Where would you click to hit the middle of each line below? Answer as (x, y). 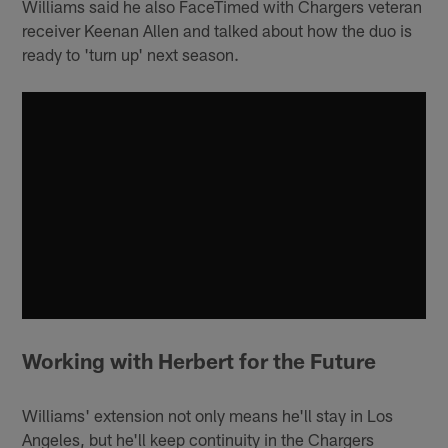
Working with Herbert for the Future (199, 361)
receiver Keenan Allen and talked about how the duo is (217, 29)
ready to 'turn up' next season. (131, 53)
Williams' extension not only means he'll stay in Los (208, 414)
